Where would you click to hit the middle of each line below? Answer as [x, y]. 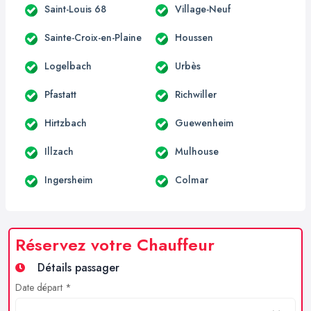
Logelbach [68, 66]
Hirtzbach [66, 123]
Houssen [194, 37]
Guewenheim [204, 123]
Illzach [59, 151]
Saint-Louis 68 [75, 9]
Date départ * [43, 287]
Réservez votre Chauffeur [115, 244]
